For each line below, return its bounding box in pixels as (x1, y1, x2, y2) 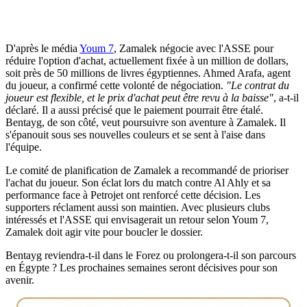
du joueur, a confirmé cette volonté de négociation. (5, 79, 226, 91)
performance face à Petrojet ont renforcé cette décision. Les (5, 188, 260, 201)
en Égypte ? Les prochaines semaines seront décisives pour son (5, 261, 278, 273)
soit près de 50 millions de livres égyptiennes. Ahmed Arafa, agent (5, 66, 291, 79)
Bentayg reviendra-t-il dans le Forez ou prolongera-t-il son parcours (5, 249, 296, 261)
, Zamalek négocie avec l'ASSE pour (114, 42, 273, 54)
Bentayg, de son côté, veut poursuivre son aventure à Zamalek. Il (5, 116, 286, 128)
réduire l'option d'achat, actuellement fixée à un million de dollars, (5, 54, 288, 66)
